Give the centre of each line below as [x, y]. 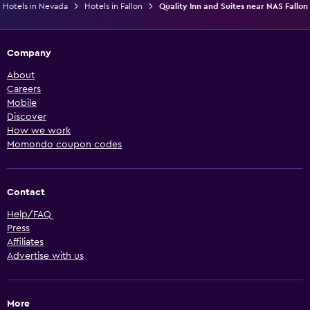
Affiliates [25, 242]
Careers [24, 89]
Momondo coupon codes [64, 144]
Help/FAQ [29, 214]
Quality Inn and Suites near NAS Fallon [233, 6]
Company [29, 53]
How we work [39, 130]
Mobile [22, 103]
